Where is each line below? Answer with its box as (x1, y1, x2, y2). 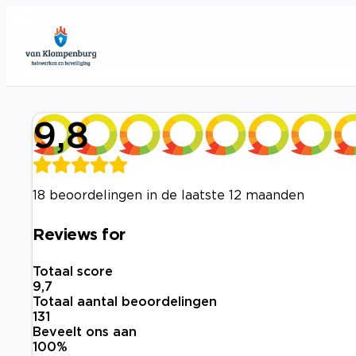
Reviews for (33, 224, 126, 242)
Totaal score (33, 264, 113, 279)
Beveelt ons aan (33, 324, 137, 339)
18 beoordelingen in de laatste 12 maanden (33, 188, 304, 202)
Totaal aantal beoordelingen (33, 294, 217, 309)
